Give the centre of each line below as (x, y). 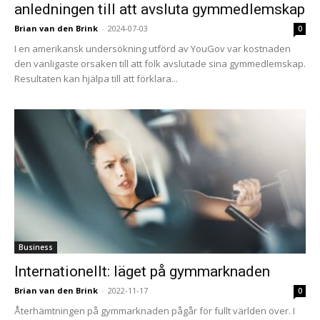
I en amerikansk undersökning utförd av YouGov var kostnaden (152, 49)
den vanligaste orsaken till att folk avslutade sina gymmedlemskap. (160, 64)
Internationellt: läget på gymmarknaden (142, 271)
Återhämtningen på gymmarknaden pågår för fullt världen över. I (155, 310)
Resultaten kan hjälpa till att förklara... (96, 79)
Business (36, 247)
